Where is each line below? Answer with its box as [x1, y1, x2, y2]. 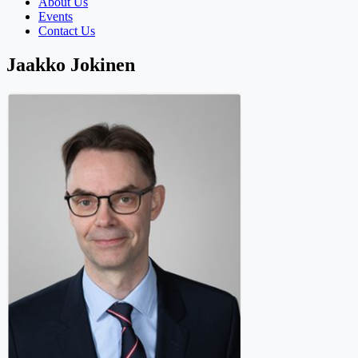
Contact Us [38, 23, 95, 38]
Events [38, 9, 73, 23]
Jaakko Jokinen [6, 54, 135, 75]
